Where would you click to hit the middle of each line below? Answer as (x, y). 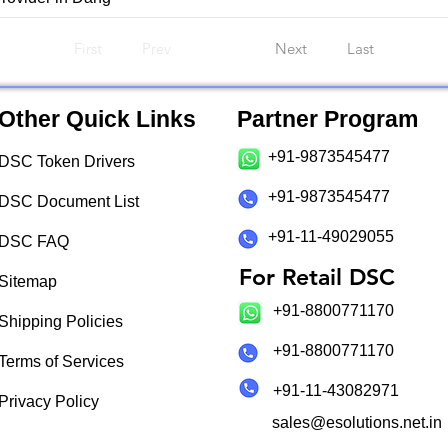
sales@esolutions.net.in (357, 423)
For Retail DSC (317, 277)
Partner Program (327, 119)
